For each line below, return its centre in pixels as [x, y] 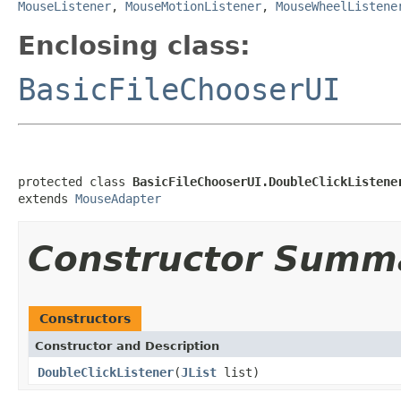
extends [47, 198]
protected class [75, 181]
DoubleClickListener [106, 372]
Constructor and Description [127, 346]
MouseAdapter [118, 198]
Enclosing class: [134, 45]
